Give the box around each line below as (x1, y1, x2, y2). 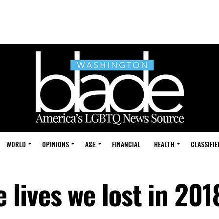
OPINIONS (42, 139, 69, 149)
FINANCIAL (112, 139, 140, 149)
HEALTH (154, 139, 175, 149)
